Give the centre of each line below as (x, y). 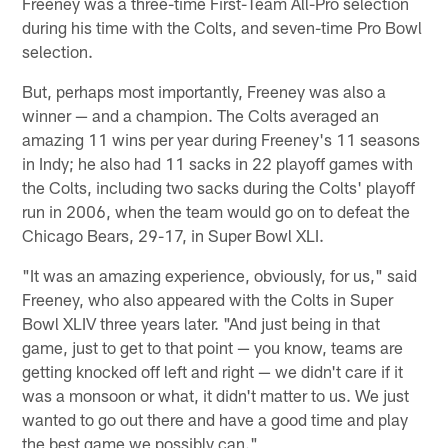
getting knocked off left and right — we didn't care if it (213, 371)
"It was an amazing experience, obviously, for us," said (220, 275)
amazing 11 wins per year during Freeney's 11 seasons (221, 139)
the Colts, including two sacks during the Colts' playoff (219, 187)
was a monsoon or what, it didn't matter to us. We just (216, 395)
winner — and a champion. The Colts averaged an (201, 115)
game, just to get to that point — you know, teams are (213, 347)
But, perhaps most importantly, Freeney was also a (204, 91)
